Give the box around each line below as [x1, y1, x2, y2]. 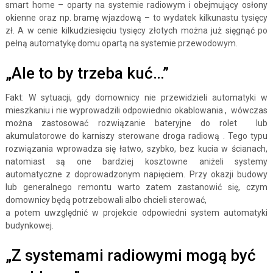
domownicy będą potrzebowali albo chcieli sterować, [5, 195, 207, 205]
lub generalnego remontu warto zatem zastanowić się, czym [5, 182, 268, 192]
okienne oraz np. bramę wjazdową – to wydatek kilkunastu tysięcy [5, 13, 268, 23]
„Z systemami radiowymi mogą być [5, 246, 256, 264]
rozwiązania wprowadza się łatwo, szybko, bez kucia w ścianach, [5, 144, 268, 154]
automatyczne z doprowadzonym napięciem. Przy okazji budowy [5, 169, 268, 179]
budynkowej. [5, 221, 54, 230]
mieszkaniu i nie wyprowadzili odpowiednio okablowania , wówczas [5, 105, 268, 115]
